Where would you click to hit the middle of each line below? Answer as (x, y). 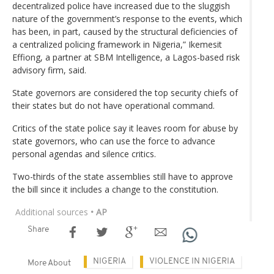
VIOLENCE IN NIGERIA (192, 261)
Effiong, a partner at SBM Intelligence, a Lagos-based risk (126, 57)
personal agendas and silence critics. (84, 154)
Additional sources (52, 212)
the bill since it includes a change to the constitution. (115, 189)
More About (49, 263)
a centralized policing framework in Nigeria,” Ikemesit (117, 44)
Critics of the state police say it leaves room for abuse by (125, 128)
